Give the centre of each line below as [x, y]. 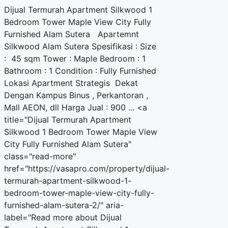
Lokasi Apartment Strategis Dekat [71, 83]
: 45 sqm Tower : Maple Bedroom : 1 [75, 59]
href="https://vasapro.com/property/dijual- [87, 169]
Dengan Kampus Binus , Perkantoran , [76, 95]
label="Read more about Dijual [63, 218]
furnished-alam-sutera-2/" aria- [64, 205]
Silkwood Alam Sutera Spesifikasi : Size [80, 47]
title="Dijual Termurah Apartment [68, 120]
